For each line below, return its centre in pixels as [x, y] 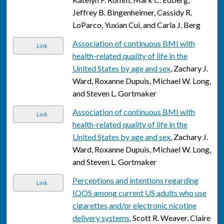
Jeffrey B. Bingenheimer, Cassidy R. [132, 12]
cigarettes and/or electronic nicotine [134, 205]
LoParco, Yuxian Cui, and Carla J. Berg [136, 25]
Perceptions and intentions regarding [135, 180]
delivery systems [101, 218]
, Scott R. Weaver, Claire [170, 218]
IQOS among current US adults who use [139, 193]
